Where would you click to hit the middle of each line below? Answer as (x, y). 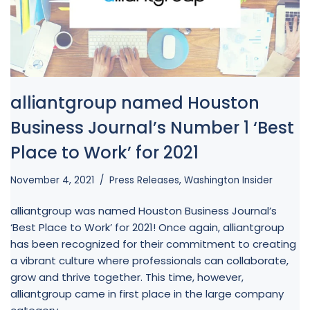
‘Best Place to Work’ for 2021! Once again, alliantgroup (147, 227)
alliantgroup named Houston (135, 102)
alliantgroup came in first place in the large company (147, 293)
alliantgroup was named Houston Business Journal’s (144, 210)
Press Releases (144, 180)
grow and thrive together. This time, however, (127, 277)
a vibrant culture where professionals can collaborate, (149, 260)
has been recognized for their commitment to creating (153, 244)
